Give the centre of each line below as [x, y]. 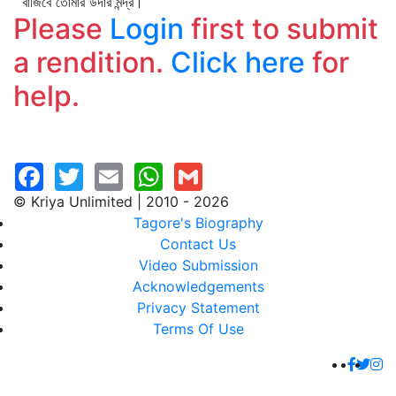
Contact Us [198, 244]
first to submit [281, 29]
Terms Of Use [198, 329]
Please [61, 29]
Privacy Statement [198, 308]
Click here [238, 62]
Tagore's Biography [198, 223]
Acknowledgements [198, 286]
